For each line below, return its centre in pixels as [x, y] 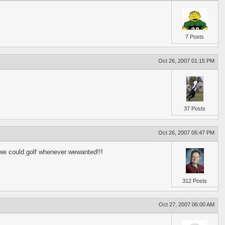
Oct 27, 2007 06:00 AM [187, 205]
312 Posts [195, 181]
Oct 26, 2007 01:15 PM [187, 61]
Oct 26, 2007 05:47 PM [187, 132]
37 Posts [195, 109]
